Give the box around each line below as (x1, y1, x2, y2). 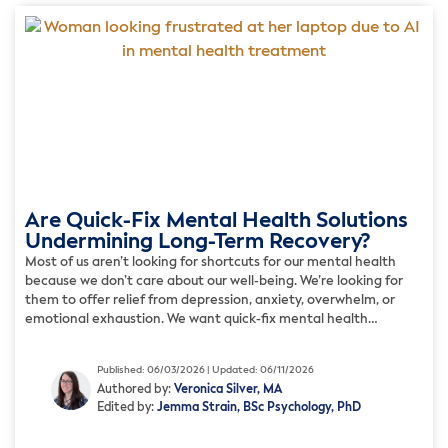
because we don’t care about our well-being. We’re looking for (25, 274, 403, 288)
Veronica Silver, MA (174, 384, 282, 397)
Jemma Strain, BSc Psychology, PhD (157, 402, 361, 415)
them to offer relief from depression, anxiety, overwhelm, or (25, 293, 395, 307)
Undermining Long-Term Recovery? (25, 231, 371, 253)
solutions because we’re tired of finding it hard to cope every (25, 331, 399, 345)
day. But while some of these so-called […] (25, 350, 287, 364)
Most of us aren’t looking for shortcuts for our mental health (25, 255, 396, 269)
